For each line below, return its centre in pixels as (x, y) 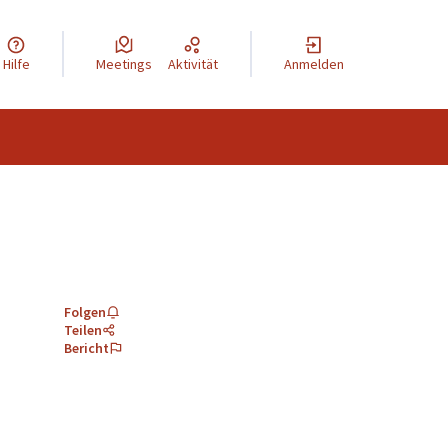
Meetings (128, 64)
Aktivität (196, 64)
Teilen (83, 329)
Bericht (86, 347)
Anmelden (317, 64)
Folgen (85, 311)
